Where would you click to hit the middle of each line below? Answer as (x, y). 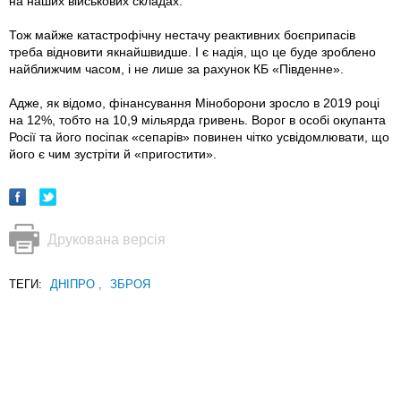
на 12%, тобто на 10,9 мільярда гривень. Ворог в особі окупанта (197, 120)
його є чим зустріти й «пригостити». (115, 154)
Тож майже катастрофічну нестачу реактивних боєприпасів (182, 35)
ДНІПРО (74, 285)
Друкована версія (107, 240)
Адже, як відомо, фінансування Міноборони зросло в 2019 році (194, 103)
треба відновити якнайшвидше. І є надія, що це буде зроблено (192, 52)
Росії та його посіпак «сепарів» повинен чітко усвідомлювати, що (199, 137)
